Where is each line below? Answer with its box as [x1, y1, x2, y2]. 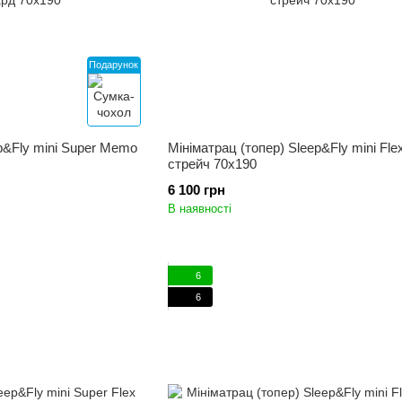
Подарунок [89, 59, 139, 70]
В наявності [167, 202, 232, 215]
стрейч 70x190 [167, 156, 257, 171]
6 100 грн [167, 182, 225, 197]
